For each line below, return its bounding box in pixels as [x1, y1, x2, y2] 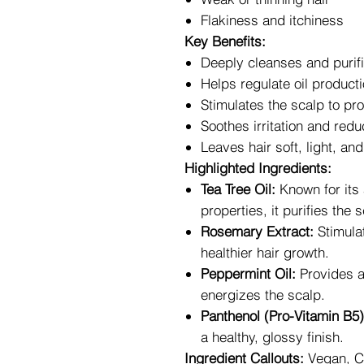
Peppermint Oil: [201, 265, 296, 282]
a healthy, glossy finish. [201, 328, 344, 345]
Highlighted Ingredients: [184, 159, 331, 176]
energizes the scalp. [201, 286, 325, 303]
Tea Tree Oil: [201, 180, 275, 197]
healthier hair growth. [201, 244, 329, 261]
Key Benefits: [184, 32, 266, 50]
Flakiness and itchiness [201, 11, 344, 28]
